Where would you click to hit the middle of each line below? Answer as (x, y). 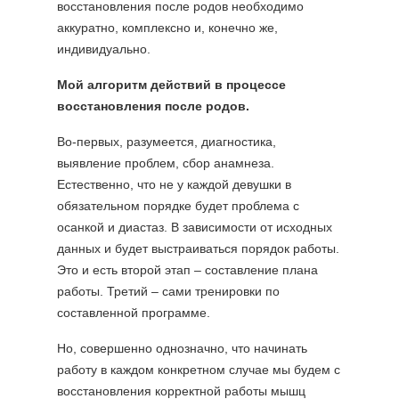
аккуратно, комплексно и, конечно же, (167, 28)
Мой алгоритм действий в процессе (171, 85)
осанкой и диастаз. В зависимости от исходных (195, 227)
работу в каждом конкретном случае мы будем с (199, 370)
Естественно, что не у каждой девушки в (174, 184)
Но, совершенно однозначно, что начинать (182, 348)
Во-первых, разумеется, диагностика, (167, 142)
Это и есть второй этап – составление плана (187, 270)
